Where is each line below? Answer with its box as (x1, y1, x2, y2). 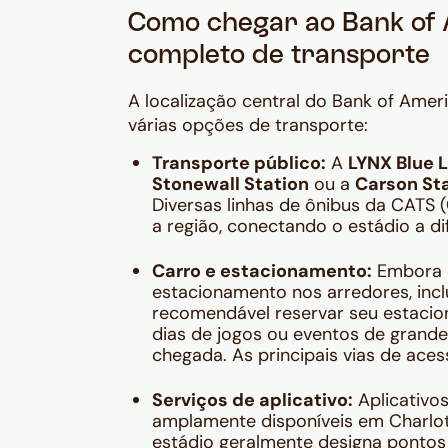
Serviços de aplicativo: (152, 388, 353, 413)
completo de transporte (128, 45, 430, 69)
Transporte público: (152, 151, 326, 176)
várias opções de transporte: (128, 113, 368, 138)
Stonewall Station (152, 172, 309, 197)
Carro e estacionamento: (152, 259, 372, 284)
